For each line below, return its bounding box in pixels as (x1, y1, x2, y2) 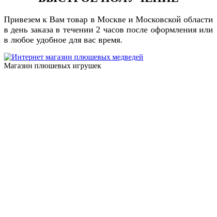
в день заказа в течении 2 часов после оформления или (4, 24, 213, 34)
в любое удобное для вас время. (4, 34, 123, 45)
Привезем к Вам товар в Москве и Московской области (4, 14, 213, 24)
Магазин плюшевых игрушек (4, 61, 101, 70)
